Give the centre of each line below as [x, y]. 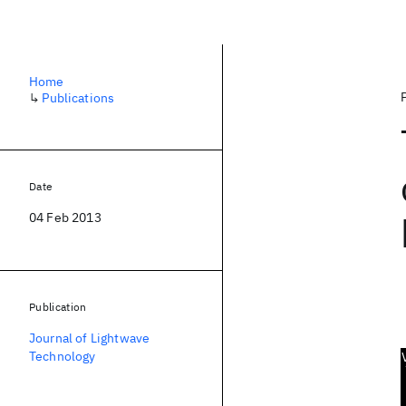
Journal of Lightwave [90, 338]
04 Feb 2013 [65, 217]
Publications [78, 98]
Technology [63, 356]
